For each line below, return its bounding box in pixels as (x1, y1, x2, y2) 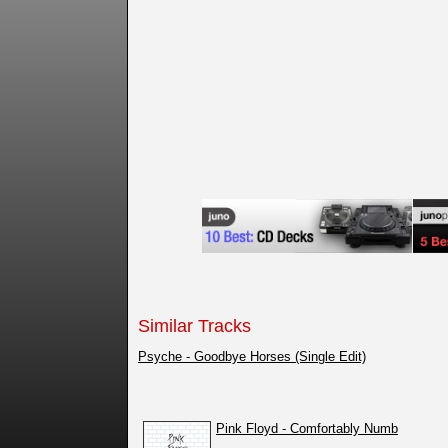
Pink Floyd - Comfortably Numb (216, 420, 398, 436)
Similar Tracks (138, 315, 251, 336)
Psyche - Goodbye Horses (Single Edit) (138, 348, 366, 364)
